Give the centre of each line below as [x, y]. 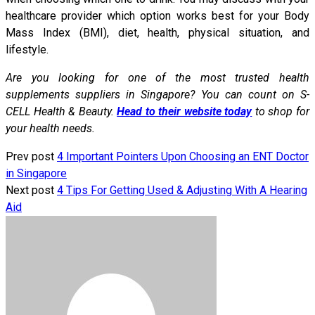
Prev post [30, 157]
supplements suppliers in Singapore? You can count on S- [157, 95]
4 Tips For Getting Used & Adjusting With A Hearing [182, 191]
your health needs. [50, 129]
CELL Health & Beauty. [62, 112]
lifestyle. [27, 50]
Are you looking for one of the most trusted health [157, 78]
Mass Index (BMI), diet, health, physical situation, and [157, 33]
